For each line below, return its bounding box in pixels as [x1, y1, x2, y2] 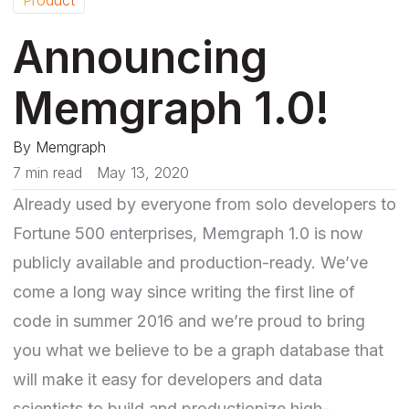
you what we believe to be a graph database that [13, 340, 383, 360]
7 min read [13, 163, 82, 182]
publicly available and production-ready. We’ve [13, 252, 368, 272]
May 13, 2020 [97, 163, 189, 182]
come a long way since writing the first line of [13, 281, 355, 301]
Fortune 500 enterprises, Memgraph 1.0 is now [13, 223, 363, 243]
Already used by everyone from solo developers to [13, 194, 396, 214]
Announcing [13, 29, 267, 84]
